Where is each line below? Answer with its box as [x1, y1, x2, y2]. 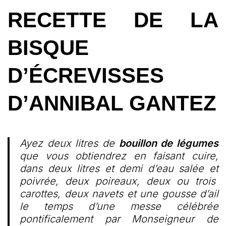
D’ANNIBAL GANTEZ [8, 91, 216, 115]
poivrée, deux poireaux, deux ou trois [20, 175, 218, 187]
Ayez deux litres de [20, 137, 119, 149]
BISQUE [8, 36, 89, 60]
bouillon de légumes [119, 137, 219, 149]
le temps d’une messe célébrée [20, 200, 218, 212]
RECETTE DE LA [8, 8, 218, 32]
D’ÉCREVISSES [8, 64, 164, 87]
